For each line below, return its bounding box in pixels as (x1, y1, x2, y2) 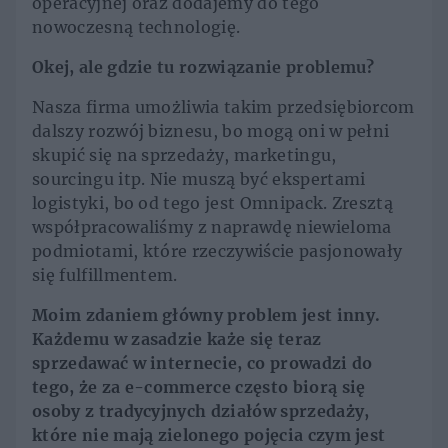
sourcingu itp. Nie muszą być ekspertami (32, 169, 366, 190)
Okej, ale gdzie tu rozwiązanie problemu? (32, 57, 375, 78)
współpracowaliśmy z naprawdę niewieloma (32, 217, 392, 238)
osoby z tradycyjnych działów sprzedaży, (32, 401, 370, 422)
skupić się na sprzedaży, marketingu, (32, 145, 337, 166)
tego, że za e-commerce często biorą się (32, 377, 366, 398)
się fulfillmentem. (32, 265, 178, 286)
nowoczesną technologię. (32, 17, 241, 38)
